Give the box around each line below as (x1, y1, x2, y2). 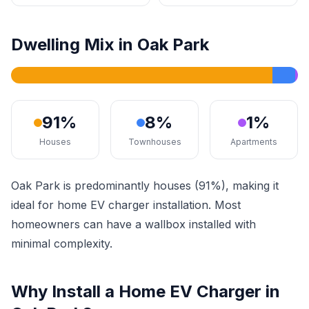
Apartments (230, 137, 277, 147)
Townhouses (128, 137, 181, 147)
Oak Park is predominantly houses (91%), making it (11, 179, 279, 192)
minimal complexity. (11, 237, 112, 250)
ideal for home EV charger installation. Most (11, 198, 241, 212)
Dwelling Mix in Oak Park (11, 34, 209, 54)
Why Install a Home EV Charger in (11, 281, 280, 301)
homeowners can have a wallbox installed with (11, 217, 256, 231)
